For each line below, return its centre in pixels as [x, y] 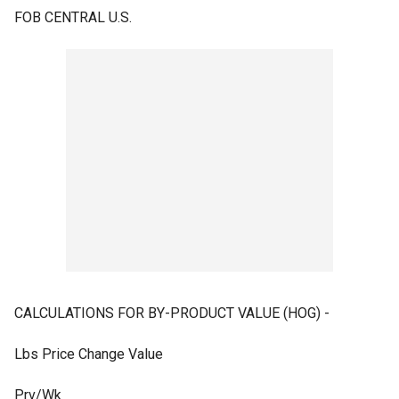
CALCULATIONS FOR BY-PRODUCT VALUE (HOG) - [172, 313]
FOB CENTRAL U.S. [73, 17]
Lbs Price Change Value [89, 354]
